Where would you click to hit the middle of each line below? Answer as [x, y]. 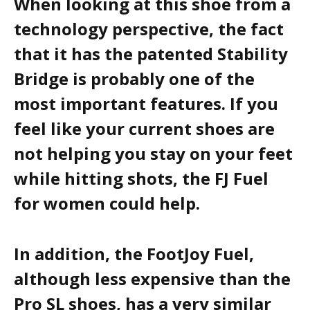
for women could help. [107, 203]
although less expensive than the [152, 279]
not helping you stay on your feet [153, 154]
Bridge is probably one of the [134, 79]
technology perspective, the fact [149, 29]
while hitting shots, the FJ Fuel [141, 179]
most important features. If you [146, 104]
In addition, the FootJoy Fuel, [134, 254]
